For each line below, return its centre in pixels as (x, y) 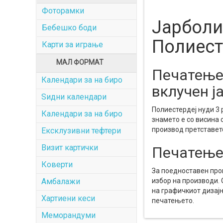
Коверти (57, 165)
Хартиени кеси (68, 198)
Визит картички (70, 148)
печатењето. (173, 201)
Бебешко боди (69, 28)
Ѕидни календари (74, 97)
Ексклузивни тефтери (81, 131)
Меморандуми (68, 215)
